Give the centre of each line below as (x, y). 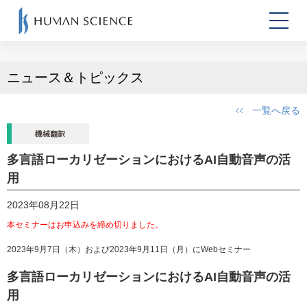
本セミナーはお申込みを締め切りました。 (85, 225)
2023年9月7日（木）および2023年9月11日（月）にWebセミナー (129, 249)
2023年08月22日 (43, 205)
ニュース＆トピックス (75, 77)
